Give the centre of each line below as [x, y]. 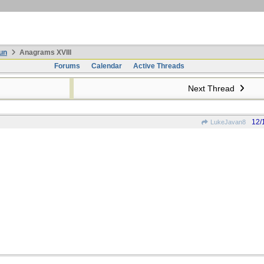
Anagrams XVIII [44, 52]
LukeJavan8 [227, 122]
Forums [67, 66]
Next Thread [212, 88]
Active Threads [159, 66]
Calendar [106, 66]
